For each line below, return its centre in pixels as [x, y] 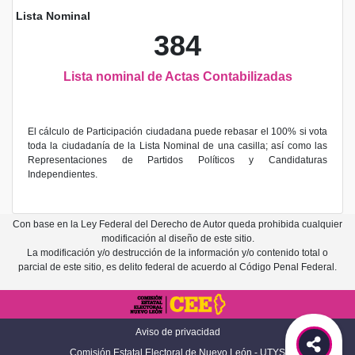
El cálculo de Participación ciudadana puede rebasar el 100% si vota [177, 132]
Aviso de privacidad [177, 332]
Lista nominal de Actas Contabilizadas [177, 76]
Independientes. [63, 174]
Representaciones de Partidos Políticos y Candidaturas [177, 160]
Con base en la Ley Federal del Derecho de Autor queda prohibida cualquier [177, 224]
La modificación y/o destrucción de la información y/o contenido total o [177, 253]
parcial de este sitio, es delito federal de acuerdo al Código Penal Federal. [177, 267]
